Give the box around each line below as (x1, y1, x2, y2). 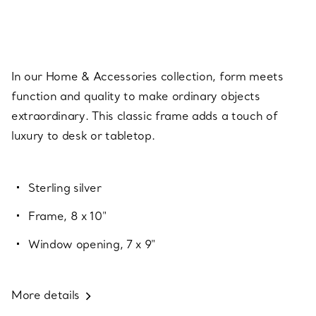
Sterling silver (28, 181, 102, 195)
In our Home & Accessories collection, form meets (11, 69, 284, 84)
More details (11, 288, 80, 303)
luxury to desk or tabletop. (11, 128, 155, 143)
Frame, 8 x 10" (28, 209, 107, 224)
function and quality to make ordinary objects (11, 89, 260, 104)
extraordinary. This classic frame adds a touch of (11, 109, 278, 123)
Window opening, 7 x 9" (28, 237, 155, 252)
